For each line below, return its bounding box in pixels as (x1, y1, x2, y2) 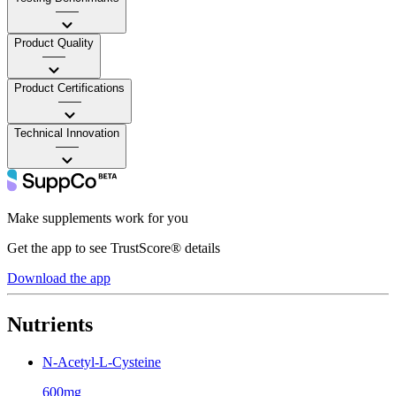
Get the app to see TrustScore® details (7, 240, 220, 255)
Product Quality (14, 35, 94, 49)
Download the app (7, 270, 110, 286)
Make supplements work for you (7, 209, 188, 225)
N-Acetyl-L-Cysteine (42, 354, 161, 369)
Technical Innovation (14, 126, 119, 140)
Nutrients (7, 312, 93, 336)
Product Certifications (14, 80, 125, 95)
